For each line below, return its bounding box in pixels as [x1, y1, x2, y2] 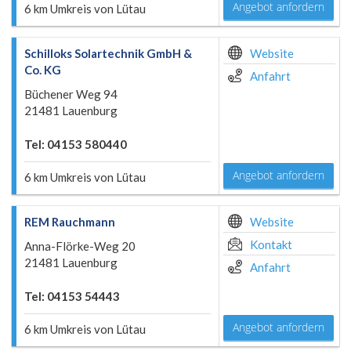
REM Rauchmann [24, 215, 115, 229]
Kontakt [250, 237, 292, 251]
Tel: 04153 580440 [24, 137, 127, 151]
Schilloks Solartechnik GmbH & [24, 46, 192, 60]
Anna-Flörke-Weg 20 [24, 239, 136, 253]
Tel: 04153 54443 [24, 289, 120, 303]
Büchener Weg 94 [24, 87, 118, 101]
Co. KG [24, 63, 61, 77]
